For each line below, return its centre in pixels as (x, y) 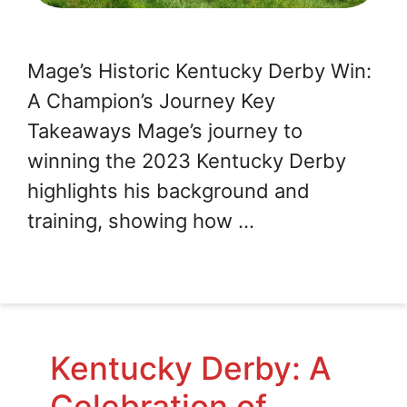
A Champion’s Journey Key (151, 101)
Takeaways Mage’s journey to (165, 131)
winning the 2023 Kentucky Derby (187, 161)
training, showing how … (141, 221)
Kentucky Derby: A (191, 368)
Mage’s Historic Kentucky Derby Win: (199, 71)
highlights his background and (169, 191)
